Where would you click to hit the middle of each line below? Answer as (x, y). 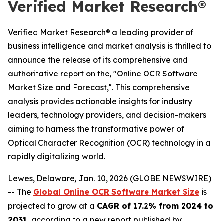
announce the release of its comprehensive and (98, 60)
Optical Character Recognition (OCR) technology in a (109, 143)
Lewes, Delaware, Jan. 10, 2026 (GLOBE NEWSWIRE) (110, 178)
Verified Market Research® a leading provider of (101, 32)
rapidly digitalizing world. (56, 156)
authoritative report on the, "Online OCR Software (103, 74)
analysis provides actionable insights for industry (100, 101)
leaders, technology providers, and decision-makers (107, 115)
